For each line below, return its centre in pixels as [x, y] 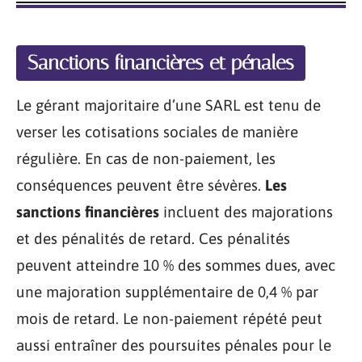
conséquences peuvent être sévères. [141, 185]
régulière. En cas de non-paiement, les [146, 159]
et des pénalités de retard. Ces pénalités [153, 239]
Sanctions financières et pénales [161, 63]
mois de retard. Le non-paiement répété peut [169, 319]
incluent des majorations [246, 212]
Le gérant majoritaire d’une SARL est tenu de [168, 105]
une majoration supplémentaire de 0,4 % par [167, 292]
